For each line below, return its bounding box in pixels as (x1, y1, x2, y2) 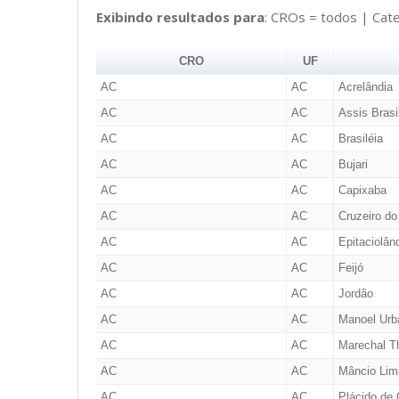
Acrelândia (338, 79, 393, 94)
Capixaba (338, 183, 387, 197)
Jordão (338, 286, 373, 300)
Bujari (338, 157, 368, 171)
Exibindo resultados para (96, 7, 265, 26)
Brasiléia (338, 131, 383, 145)
